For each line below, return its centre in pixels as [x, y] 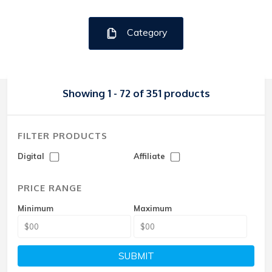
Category [146, 32]
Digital [32, 156]
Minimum [36, 208]
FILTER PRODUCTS [63, 136]
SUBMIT [136, 256]
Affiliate [151, 156]
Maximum [153, 208]
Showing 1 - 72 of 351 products [136, 93]
